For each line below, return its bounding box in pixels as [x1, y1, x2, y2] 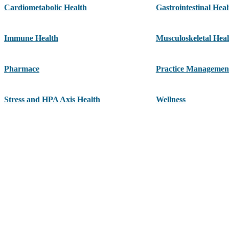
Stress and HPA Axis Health [4, 95, 100, 104]
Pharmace [4, 64, 39, 74]
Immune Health [4, 34, 58, 43]
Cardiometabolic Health [4, 3, 87, 12]
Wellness [155, 95, 186, 104]
